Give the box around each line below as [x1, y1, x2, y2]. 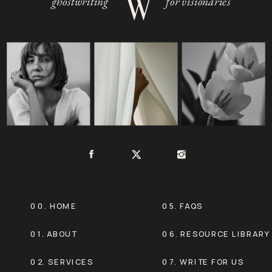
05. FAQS [162, 200, 203, 212]
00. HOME [30, 200, 77, 212]
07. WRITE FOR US [162, 256, 245, 268]
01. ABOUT [30, 228, 78, 240]
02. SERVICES [30, 256, 93, 268]
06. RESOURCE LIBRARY [162, 228, 270, 240]
